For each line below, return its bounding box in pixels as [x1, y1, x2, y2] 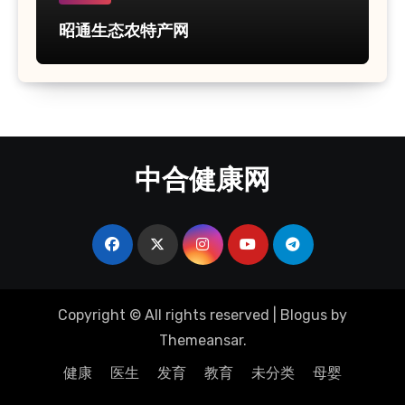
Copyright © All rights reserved [58, 306, 269, 324]
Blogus [280, 306, 327, 324]
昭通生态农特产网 [59, 23, 189, 41]
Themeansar [158, 331, 243, 349]
